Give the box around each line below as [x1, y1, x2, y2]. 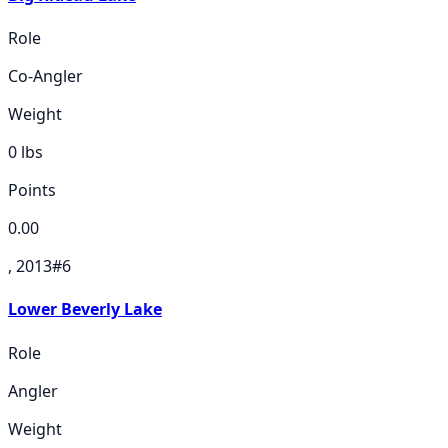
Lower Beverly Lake [8, 298, 162, 321]
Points [8, 179, 56, 202]
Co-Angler [8, 65, 83, 88]
